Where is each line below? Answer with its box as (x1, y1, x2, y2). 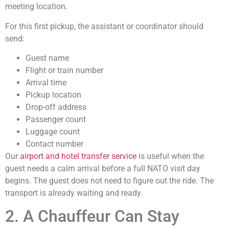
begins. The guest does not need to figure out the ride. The (5, 175, 214, 186)
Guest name (26, 53, 69, 63)
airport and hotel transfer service (20, 151, 136, 161)
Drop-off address (26, 102, 86, 112)
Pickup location (26, 89, 81, 100)
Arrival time (26, 77, 66, 87)
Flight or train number (26, 65, 103, 75)
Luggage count (26, 126, 80, 136)
